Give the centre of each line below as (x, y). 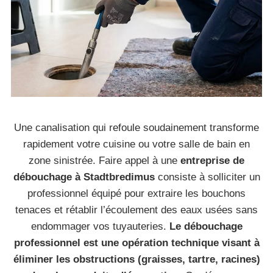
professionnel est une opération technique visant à (136, 243)
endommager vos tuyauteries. (100, 226)
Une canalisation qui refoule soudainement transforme (136, 128)
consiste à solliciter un (207, 177)
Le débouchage (206, 226)
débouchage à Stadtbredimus (84, 177)
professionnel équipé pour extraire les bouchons (136, 193)
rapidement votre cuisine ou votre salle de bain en (136, 144)
